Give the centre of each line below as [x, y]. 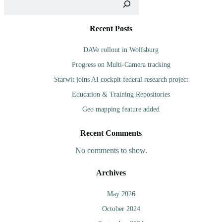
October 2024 [121, 209]
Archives [111, 173]
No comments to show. [111, 151]
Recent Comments [111, 133]
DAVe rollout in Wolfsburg [121, 50]
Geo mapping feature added [121, 110]
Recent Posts [111, 29]
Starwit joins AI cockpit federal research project [121, 80]
